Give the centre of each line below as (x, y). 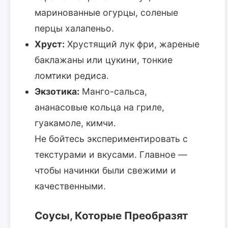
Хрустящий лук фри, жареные (132, 44)
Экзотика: (57, 91)
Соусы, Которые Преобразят (111, 215)
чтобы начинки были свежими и (105, 170)
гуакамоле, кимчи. (75, 123)
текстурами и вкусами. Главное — (111, 154)
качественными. (70, 186)
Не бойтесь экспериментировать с (111, 138)
